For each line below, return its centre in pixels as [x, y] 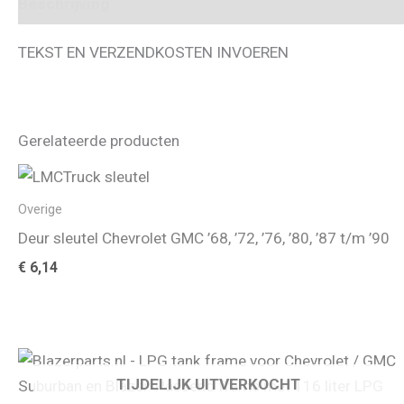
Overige [40, 209]
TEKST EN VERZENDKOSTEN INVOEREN [153, 52]
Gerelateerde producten [99, 139]
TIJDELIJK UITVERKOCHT [208, 384]
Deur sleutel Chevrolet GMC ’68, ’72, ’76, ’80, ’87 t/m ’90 [204, 237]
